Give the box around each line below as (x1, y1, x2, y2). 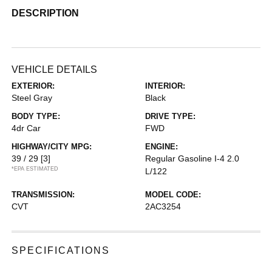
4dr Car (12, 123, 41, 133)
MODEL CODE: (145, 190, 201, 199)
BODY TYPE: (12, 112, 61, 121)
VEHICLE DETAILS (12, 64, 98, 75)
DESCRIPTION (12, 8, 80, 18)
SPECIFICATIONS (12, 245, 110, 256)
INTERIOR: (145, 81, 185, 90)
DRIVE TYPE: (145, 112, 195, 121)
